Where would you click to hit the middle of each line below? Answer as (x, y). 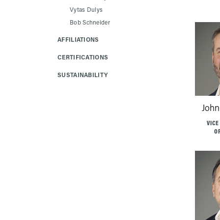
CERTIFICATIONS (83, 57)
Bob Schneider (90, 22)
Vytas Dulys (86, 9)
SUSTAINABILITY (83, 75)
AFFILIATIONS (78, 39)
